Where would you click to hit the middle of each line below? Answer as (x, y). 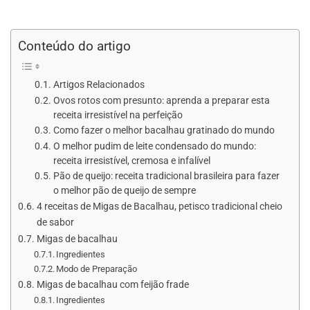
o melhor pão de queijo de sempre (124, 190)
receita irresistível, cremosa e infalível (131, 160)
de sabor (55, 222)
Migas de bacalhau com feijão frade (112, 284)
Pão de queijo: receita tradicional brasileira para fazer (166, 175)
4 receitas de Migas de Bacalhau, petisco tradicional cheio (159, 206)
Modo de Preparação (97, 268)
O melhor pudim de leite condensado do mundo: (154, 146)
